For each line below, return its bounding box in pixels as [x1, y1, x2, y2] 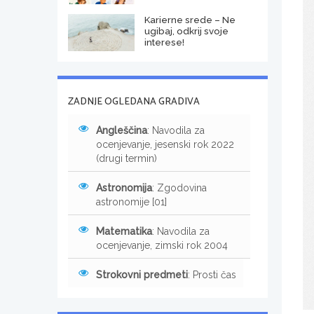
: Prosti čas [188, 268, 236, 280]
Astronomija [96, 182, 152, 193]
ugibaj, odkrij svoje [144, 25, 228, 36]
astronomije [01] [96, 196, 167, 207]
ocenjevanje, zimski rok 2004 [96, 239, 228, 251]
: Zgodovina [152, 182, 207, 193]
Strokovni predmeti [96, 268, 188, 280]
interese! [144, 36, 184, 48]
